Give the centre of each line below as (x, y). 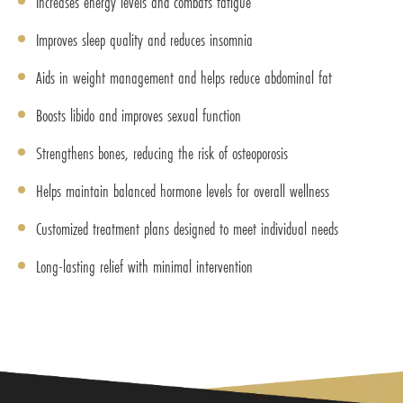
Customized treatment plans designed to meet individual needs (187, 229)
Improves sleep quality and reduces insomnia (144, 40)
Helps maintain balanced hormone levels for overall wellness (183, 191)
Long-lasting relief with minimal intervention (144, 267)
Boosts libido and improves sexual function (139, 116)
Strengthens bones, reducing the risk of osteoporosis (162, 153)
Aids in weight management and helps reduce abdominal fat (184, 78)
